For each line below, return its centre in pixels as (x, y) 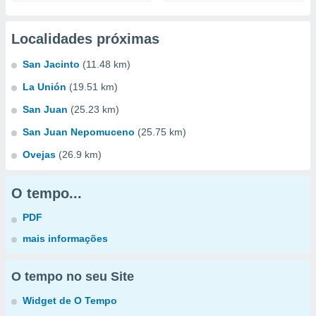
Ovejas (39, 154)
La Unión (44, 87)
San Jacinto (51, 64)
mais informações (65, 238)
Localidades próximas (85, 39)
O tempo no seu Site (73, 276)
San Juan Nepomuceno (79, 132)
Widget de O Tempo (70, 300)
